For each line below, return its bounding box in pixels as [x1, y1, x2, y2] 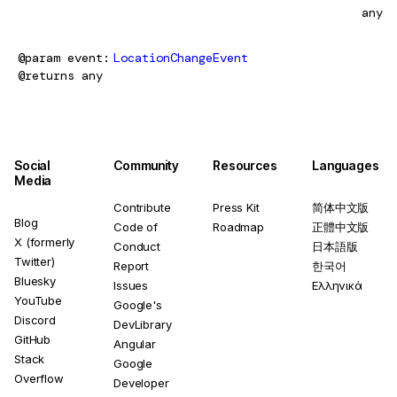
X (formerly [14, 234, 75, 249]
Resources [213, 157, 277, 173]
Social [14, 157, 51, 173]
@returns [18, 67, 74, 84]
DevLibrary [113, 316, 172, 331]
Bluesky [14, 273, 56, 288]
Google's [113, 297, 162, 312]
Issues [113, 277, 149, 292]
